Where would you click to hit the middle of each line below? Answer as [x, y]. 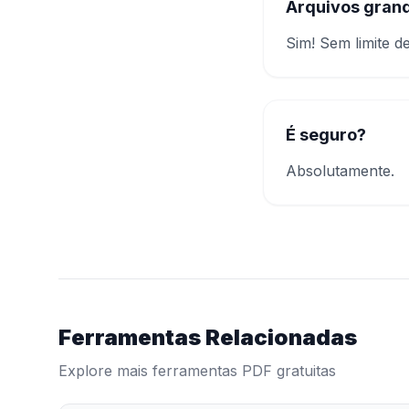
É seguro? [326, 135]
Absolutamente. [340, 171]
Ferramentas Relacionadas [208, 337]
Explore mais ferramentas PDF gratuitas [197, 371]
